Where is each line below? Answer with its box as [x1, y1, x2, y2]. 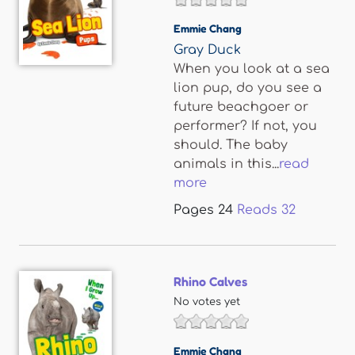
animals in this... [174, 157, 279, 171]
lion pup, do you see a [174, 81, 322, 95]
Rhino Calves [174, 273, 247, 289]
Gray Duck [174, 43, 241, 57]
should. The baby [174, 138, 288, 152]
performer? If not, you [174, 119, 317, 133]
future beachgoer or [174, 100, 308, 114]
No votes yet [174, 296, 240, 307]
